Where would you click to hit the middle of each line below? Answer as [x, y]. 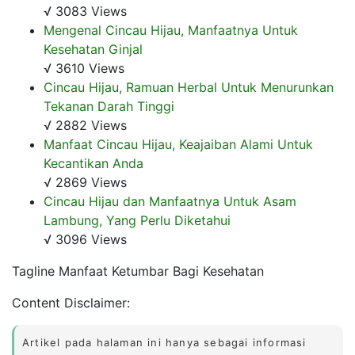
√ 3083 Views [85, 11]
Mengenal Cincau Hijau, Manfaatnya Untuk [171, 30]
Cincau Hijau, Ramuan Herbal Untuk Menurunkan [189, 87]
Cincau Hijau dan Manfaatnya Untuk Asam [170, 201]
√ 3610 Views [84, 68]
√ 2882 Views [85, 125]
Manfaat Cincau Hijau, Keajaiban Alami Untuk [178, 144]
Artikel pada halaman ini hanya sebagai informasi [164, 342]
